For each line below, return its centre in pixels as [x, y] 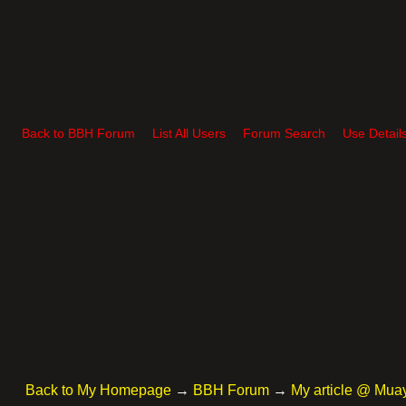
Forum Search [284, 133]
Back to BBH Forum [78, 133]
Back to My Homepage [98, 390]
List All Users [189, 133]
